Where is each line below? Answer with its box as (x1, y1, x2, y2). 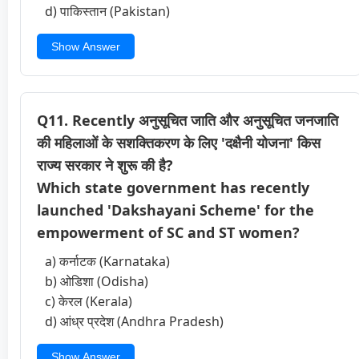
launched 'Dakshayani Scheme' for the (37, 200, 314, 220)
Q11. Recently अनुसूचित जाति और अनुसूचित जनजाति (37, 110, 338, 130)
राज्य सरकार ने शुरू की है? (37, 155, 173, 175)
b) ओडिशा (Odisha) (45, 272, 148, 290)
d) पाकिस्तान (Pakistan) (45, 2, 170, 20)
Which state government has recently (37, 177, 309, 197)
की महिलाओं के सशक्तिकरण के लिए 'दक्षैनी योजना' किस (37, 132, 321, 152)
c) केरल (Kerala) (45, 292, 132, 310)
